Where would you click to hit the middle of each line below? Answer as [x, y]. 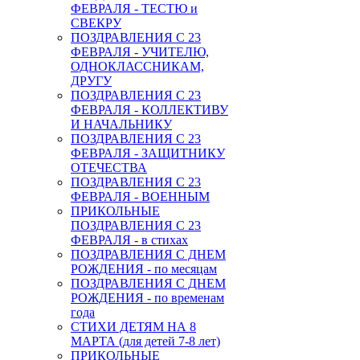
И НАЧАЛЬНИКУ [121, 124]
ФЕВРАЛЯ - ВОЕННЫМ [140, 196]
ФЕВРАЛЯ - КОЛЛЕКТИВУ [149, 109]
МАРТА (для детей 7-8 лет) [145, 341]
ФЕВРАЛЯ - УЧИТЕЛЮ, [140, 51]
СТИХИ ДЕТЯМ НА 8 [133, 326]
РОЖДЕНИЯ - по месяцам [144, 268]
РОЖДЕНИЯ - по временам [147, 297]
